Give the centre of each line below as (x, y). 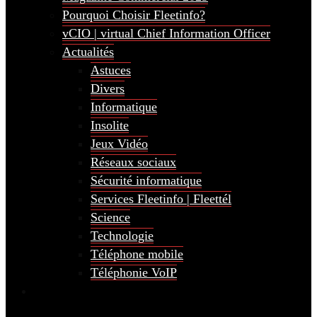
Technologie (122, 236)
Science (110, 217)
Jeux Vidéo (119, 144)
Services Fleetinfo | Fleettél (161, 199)
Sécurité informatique (146, 180)
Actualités (88, 52)
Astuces (111, 70)
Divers (108, 88)
